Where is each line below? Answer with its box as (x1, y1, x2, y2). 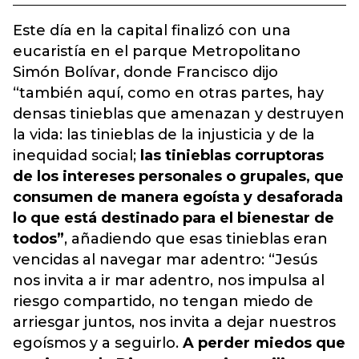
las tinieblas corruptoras (140, 147, 324, 165)
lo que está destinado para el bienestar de (13, 209, 334, 228)
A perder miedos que (183, 334, 345, 353)
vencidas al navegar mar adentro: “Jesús (13, 251, 317, 269)
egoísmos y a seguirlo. (13, 334, 183, 353)
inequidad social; (13, 147, 140, 165)
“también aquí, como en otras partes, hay (13, 84, 324, 103)
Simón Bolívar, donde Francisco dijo (13, 63, 278, 82)
